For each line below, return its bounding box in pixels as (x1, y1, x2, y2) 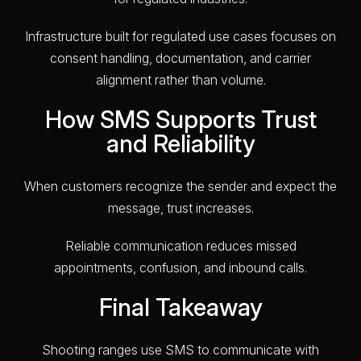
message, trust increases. (107, 199, 254, 216)
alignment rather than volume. (95, 71, 266, 88)
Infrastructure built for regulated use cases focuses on (25, 27, 336, 44)
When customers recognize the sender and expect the (24, 177, 337, 194)
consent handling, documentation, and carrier (50, 49, 311, 66)
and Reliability (106, 128, 255, 158)
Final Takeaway (98, 292, 263, 322)
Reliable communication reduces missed (64, 237, 297, 254)
